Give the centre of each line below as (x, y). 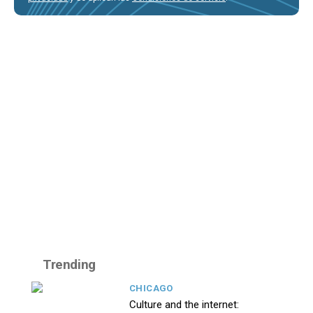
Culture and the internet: (184, 305)
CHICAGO (151, 289)
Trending (69, 265)
